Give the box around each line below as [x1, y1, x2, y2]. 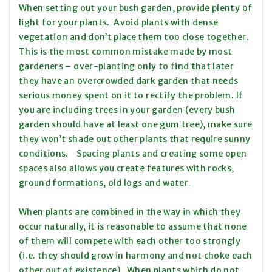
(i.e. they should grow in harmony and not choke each [19, 250, 253, 262]
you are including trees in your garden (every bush [19, 104, 236, 116]
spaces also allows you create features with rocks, [19, 163, 234, 174]
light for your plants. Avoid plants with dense [19, 17, 219, 29]
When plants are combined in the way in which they [19, 206, 241, 218]
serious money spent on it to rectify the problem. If [19, 90, 243, 101]
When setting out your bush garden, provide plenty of [19, 2, 253, 14]
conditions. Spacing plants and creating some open [19, 148, 247, 160]
